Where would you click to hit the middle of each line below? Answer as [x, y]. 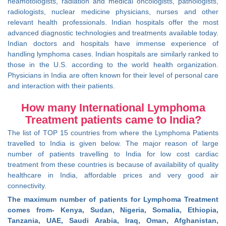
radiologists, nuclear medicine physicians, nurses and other [113, 11]
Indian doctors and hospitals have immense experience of [113, 43]
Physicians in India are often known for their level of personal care [113, 75]
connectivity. [27, 186]
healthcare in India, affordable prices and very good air [113, 175]
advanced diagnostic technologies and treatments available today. [113, 33]
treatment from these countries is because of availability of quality [113, 165]
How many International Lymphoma [113, 108]
